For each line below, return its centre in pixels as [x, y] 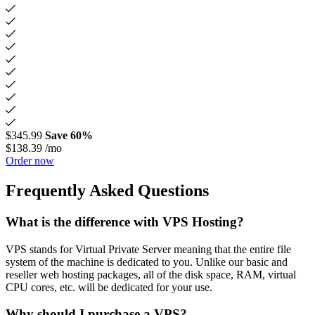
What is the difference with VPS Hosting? [125, 221]
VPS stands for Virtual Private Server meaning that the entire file [148, 249]
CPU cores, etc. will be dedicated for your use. [109, 287]
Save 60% [69, 136]
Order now [30, 161]
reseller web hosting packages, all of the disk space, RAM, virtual [151, 274]
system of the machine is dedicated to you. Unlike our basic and [147, 262]
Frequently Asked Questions [107, 190]
